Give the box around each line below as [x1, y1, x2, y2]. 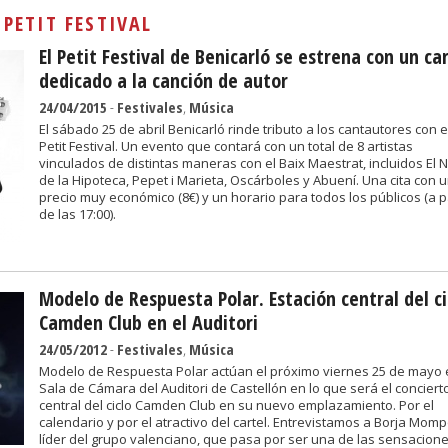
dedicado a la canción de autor [39, 67, 288, 94]
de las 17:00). [39, 205, 116, 223]
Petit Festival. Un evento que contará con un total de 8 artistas [39, 137, 413, 155]
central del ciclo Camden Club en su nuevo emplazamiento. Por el [39, 396, 434, 414]
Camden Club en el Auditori [39, 309, 258, 336]
